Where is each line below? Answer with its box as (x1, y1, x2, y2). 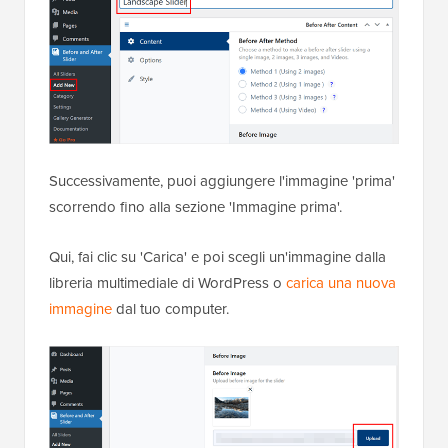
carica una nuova (286, 271, 396, 293)
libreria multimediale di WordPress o (49, 271, 286, 293)
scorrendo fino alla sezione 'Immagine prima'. (49, 195, 342, 217)
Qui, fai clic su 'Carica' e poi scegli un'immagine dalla (49, 245, 386, 267)
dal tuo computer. (112, 297, 229, 319)
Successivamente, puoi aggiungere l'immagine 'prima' (49, 169, 395, 191)
